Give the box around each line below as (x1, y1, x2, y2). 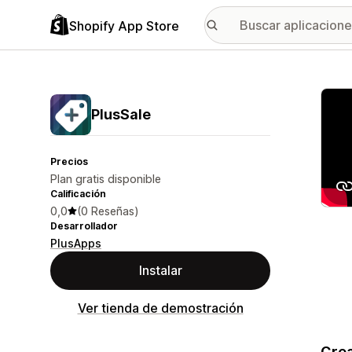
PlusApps (50, 236, 101, 250)
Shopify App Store (69, 17, 179, 34)
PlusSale (91, 106, 151, 123)
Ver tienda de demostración (77, 300, 244, 316)
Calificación (50, 188, 106, 200)
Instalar (138, 262, 182, 278)
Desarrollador (50, 220, 118, 232)
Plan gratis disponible (50, 172, 161, 185)
